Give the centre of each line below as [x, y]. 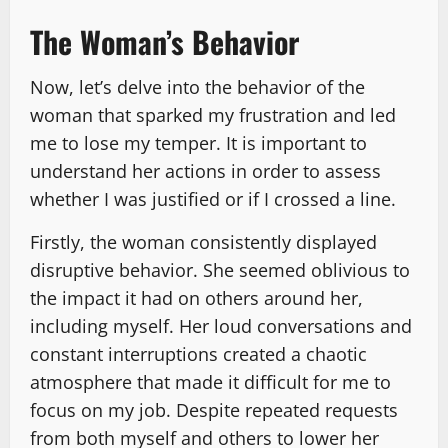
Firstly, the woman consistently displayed [203, 241]
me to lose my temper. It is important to [198, 142]
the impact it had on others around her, [196, 297]
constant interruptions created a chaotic [198, 353]
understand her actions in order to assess [205, 170]
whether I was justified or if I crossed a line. [213, 198]
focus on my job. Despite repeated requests [214, 409]
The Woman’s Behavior [164, 41]
